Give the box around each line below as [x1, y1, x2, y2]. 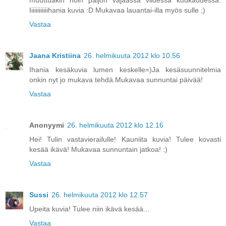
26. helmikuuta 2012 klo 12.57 [51, 191, 148, 199]
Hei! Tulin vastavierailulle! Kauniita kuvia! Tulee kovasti [29, 135, 221, 144]
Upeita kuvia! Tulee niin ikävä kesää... [29, 205, 149, 213]
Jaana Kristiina [29, 51, 81, 60]
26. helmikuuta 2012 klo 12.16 [67, 121, 163, 130]
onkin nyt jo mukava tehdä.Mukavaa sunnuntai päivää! [29, 76, 203, 84]
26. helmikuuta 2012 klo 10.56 [84, 51, 180, 60]
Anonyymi [29, 121, 64, 130]
